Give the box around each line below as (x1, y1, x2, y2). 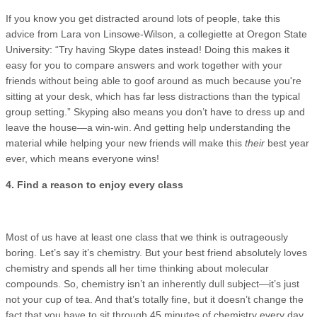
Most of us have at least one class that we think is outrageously (6, 231, 288, 243)
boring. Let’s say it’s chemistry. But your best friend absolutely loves (6, 246, 307, 258)
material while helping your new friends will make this (6, 137, 245, 149)
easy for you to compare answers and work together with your (6, 59, 282, 71)
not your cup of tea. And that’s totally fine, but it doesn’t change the (6, 293, 304, 305)
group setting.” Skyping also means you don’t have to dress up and (6, 105, 305, 117)
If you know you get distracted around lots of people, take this (6, 12, 280, 24)
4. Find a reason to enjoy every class (6, 178, 183, 190)
